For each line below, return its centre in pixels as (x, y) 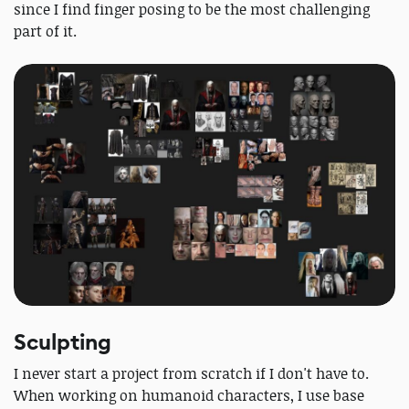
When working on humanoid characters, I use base (189, 396)
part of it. (45, 31)
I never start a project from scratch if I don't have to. (191, 374)
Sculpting (63, 343)
